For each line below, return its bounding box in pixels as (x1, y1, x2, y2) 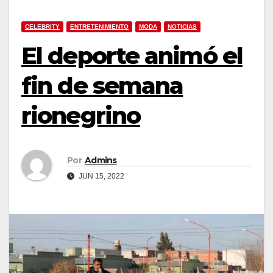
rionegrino (21, 101, 141, 130)
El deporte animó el (21, 41, 243, 70)
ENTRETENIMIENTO (70, 23, 129, 30)
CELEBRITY (25, 23, 60, 30)
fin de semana (21, 71, 183, 100)
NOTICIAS (168, 23, 197, 30)
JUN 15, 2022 (77, 171, 124, 180)
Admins (84, 154, 117, 166)
